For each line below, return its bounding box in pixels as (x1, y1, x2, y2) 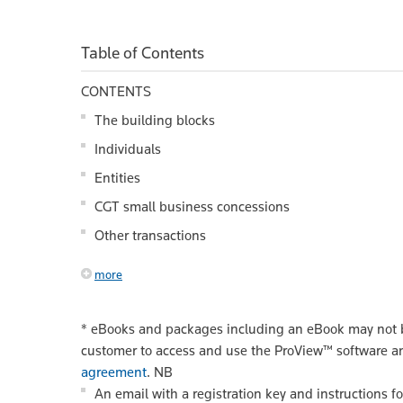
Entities (94, 168, 140, 186)
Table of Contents (81, 41, 204, 63)
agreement (81, 363, 147, 381)
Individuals (94, 139, 161, 157)
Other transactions (94, 226, 206, 244)
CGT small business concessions (94, 197, 290, 215)
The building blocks (94, 111, 215, 129)
